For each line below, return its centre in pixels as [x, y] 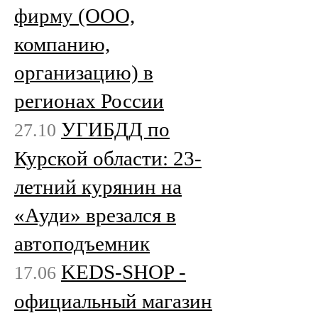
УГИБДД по [115, 129]
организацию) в [84, 72]
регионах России [89, 100]
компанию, [62, 44]
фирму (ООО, [75, 15]
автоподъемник [82, 243]
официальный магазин [113, 301]
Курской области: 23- [108, 158]
